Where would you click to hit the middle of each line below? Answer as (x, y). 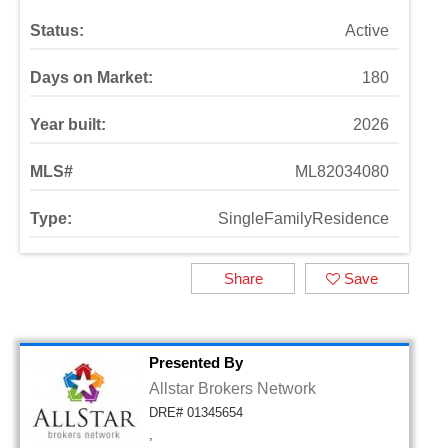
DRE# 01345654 (196, 412)
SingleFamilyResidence (304, 218)
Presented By (196, 362)
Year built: (68, 124)
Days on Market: (91, 77)
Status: (57, 30)
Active (367, 30)
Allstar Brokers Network (232, 388)
